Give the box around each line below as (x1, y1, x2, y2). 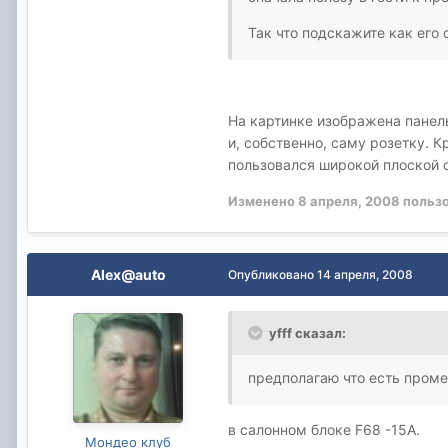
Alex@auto (90, 266, 166, 284)
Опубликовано (228, 267, 317, 283)
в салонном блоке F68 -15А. (228, 421, 420, 439)
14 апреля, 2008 (317, 267, 413, 283)
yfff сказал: (269, 325, 346, 342)
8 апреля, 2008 (298, 193, 400, 210)
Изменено (228, 193, 298, 210)
